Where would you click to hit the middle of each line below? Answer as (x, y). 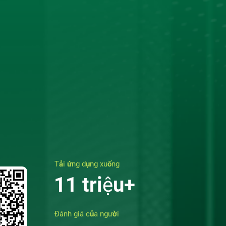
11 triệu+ (95, 185)
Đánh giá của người (87, 214)
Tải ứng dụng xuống (87, 164)
